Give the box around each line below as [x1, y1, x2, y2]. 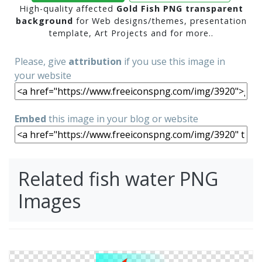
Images [18, 188, 81, 213]
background [15, 15, 73, 26]
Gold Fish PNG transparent [116, 3, 243, 14]
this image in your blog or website [46, 112, 198, 125]
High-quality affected [19, 3, 116, 14]
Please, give [15, 55, 68, 68]
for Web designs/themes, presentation [73, 15, 247, 26]
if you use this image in [122, 55, 225, 68]
